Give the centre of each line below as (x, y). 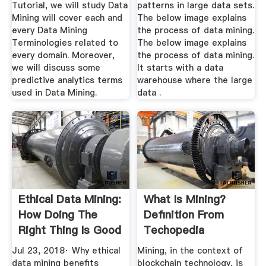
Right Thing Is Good (69, 230)
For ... (33, 245)
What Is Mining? (185, 199)
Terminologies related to (65, 43)
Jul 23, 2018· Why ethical (66, 251)
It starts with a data (180, 68)
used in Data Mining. (54, 93)
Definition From (184, 214)
